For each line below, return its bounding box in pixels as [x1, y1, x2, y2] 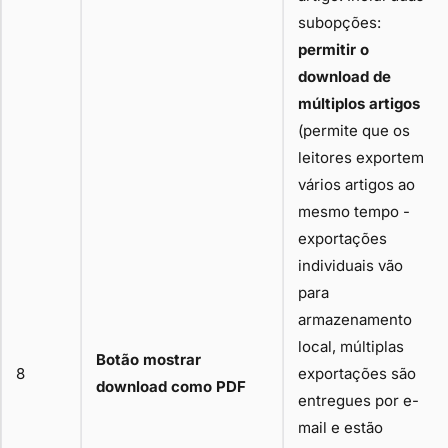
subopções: [298, 12, 381, 32]
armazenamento [298, 309, 412, 329]
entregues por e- [298, 390, 419, 410]
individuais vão [298, 255, 403, 275]
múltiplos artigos [298, 93, 420, 113]
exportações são [298, 363, 416, 383]
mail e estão [298, 417, 383, 437]
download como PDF [96, 376, 246, 396]
